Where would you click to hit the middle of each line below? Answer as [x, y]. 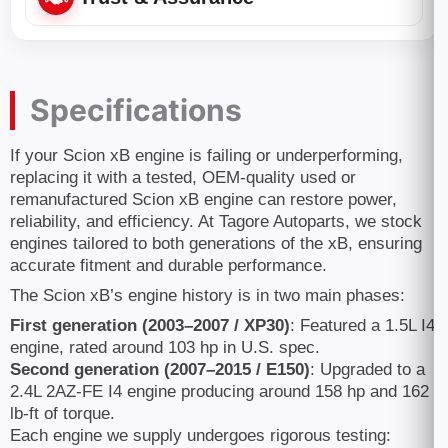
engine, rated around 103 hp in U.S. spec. [165, 347]
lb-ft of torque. [62, 413]
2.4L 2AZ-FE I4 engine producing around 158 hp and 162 [219, 391]
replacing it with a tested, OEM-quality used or [183, 177]
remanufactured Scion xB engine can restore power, [203, 199]
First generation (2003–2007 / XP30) [150, 325]
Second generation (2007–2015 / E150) [160, 369]
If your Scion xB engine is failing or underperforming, [206, 155]
